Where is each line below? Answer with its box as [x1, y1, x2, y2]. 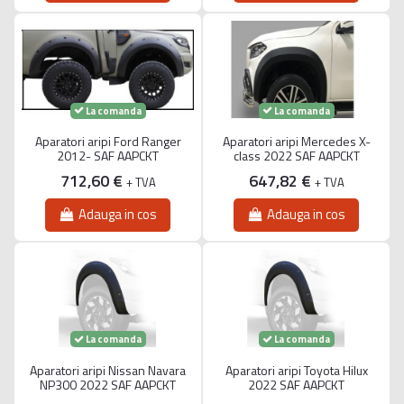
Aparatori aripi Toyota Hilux [225, 360, 368, 380]
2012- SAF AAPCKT [57, 145, 159, 165]
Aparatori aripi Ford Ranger [34, 131, 181, 151]
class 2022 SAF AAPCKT [233, 145, 360, 165]
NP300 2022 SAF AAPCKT [40, 374, 176, 394]
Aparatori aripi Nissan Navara [30, 360, 186, 380]
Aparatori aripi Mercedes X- [222, 131, 371, 151]
